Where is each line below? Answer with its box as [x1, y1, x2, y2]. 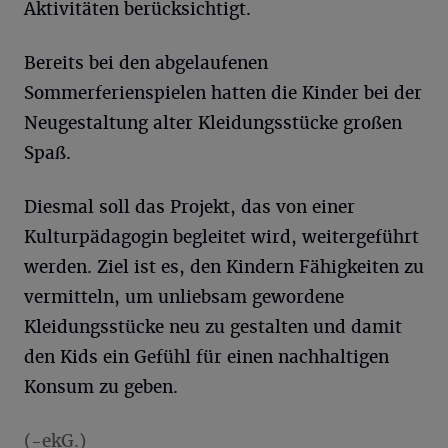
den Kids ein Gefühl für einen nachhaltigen [24, 346, 389, 369]
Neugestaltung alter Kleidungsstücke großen [24, 112, 402, 135]
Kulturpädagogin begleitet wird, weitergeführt [24, 226, 419, 249]
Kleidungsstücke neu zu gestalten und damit [24, 316, 402, 339]
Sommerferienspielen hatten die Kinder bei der [24, 82, 422, 105]
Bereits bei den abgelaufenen [24, 52, 268, 75]
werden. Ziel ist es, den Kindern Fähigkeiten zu [24, 256, 424, 279]
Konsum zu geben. [24, 376, 178, 399]
